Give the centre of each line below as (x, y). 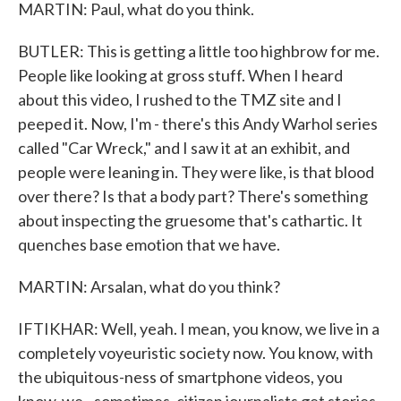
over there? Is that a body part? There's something (193, 196)
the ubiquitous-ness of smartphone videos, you (180, 377)
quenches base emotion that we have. (149, 244)
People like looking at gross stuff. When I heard (180, 75)
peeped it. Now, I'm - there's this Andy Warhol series (198, 124)
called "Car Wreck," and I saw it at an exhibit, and (184, 148)
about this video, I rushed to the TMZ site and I (180, 99)
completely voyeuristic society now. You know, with (196, 353)
